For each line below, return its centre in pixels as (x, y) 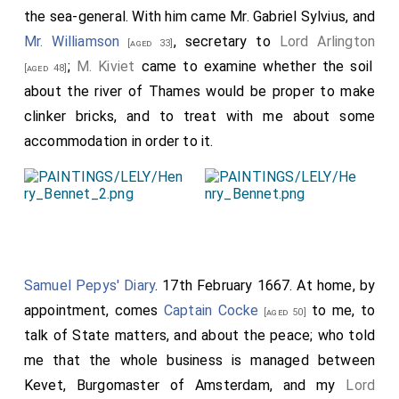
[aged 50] (282, 312)
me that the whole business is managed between (199, 360)
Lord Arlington (327, 41)
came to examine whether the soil (254, 66)
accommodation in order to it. (118, 141)
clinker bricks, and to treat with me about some (199, 116)
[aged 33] (147, 43)
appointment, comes (94, 310)
